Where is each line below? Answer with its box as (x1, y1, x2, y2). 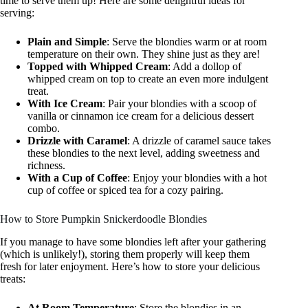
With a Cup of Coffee (27, 172, 127, 184)
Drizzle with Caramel (27, 135, 127, 147)
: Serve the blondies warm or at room (107, 36, 267, 48)
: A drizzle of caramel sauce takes (127, 135, 271, 147)
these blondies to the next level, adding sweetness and (27, 147, 260, 159)
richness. (27, 159, 65, 172)
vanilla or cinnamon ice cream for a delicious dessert (27, 110, 254, 122)
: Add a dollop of (168, 60, 241, 73)
